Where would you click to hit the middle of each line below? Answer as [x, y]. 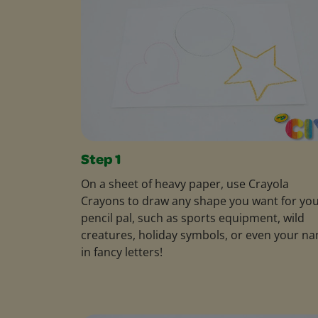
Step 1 [101, 161]
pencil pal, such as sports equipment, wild [193, 218]
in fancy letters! [122, 252]
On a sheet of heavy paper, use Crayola [185, 183]
